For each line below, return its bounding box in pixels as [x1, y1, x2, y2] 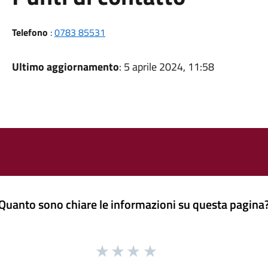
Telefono [11, 25, 48, 39]
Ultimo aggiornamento [11, 59, 119, 75]
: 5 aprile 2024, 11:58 [118, 59, 214, 75]
